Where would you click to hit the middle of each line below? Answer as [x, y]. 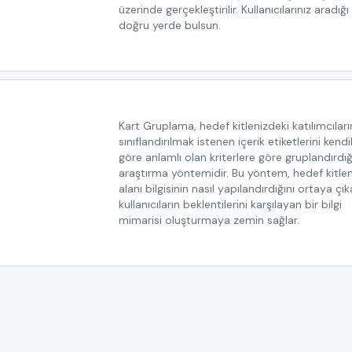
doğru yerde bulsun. [169, 25]
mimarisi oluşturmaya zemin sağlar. [209, 220]
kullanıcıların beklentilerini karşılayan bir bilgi [230, 204]
